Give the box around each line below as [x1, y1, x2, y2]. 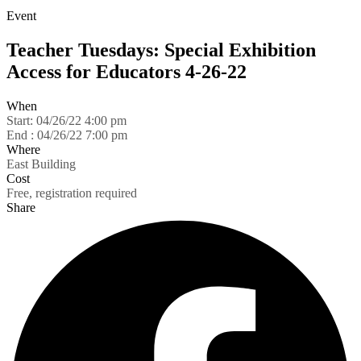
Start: [6, 113, 36, 127]
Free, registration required [6, 185, 137, 200]
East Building [6, 156, 76, 171]
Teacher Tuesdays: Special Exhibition [6, 39, 316, 60]
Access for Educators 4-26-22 [6, 60, 247, 82]
